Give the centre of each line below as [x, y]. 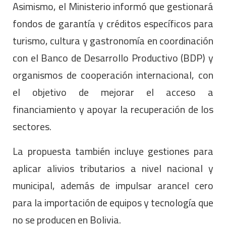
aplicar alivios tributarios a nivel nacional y [113, 168]
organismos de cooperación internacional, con [113, 75]
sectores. [32, 126]
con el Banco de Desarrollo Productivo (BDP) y [113, 58]
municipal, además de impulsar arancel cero [113, 185]
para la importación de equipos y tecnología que [113, 202]
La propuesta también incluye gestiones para [113, 151]
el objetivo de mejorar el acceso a [113, 92]
